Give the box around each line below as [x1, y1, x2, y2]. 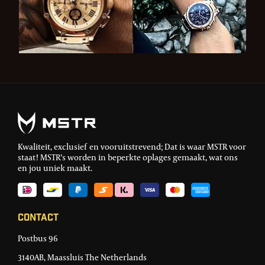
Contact [18, 211, 59, 225]
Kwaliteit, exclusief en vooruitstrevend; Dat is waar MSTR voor [18, 140, 246, 152]
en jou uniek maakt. [18, 161, 92, 173]
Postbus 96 [18, 232, 58, 244]
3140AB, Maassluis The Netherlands [18, 251, 147, 263]
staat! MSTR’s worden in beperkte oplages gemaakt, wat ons [18, 151, 238, 163]
